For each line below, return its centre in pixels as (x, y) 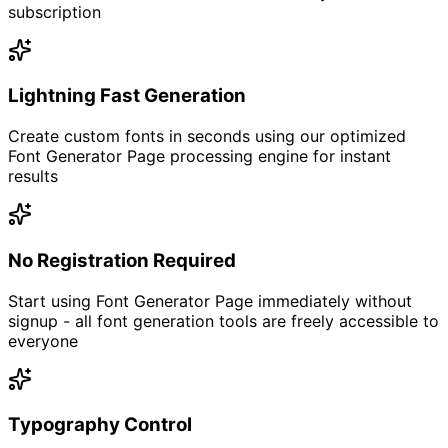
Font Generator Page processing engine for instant (199, 156)
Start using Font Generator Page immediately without (210, 300)
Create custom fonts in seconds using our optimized (207, 136)
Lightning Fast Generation (127, 96)
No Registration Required (122, 260)
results (33, 176)
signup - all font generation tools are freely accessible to (223, 320)
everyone (43, 340)
